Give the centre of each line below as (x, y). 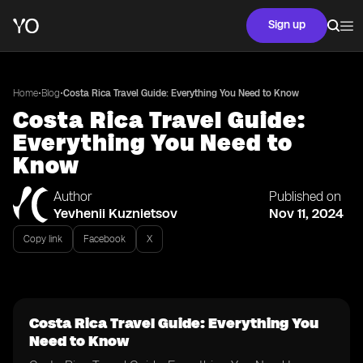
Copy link (43, 239)
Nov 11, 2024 (306, 213)
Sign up (287, 25)
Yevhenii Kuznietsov (115, 213)
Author (73, 196)
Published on (305, 196)
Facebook (105, 239)
